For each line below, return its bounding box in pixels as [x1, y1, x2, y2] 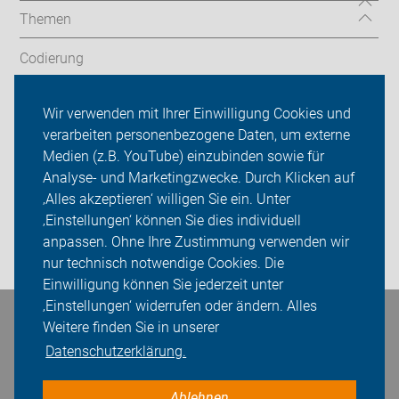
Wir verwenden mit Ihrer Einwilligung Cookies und [43, 105, 351, 123]
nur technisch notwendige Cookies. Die [43, 255, 284, 273]
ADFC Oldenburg [20, 129, 124, 147]
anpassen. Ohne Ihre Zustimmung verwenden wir [43, 233, 349, 251]
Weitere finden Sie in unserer [43, 319, 219, 337]
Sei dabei [20, 169, 77, 187]
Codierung [20, 49, 85, 67]
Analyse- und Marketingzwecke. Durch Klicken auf [43, 169, 354, 187]
